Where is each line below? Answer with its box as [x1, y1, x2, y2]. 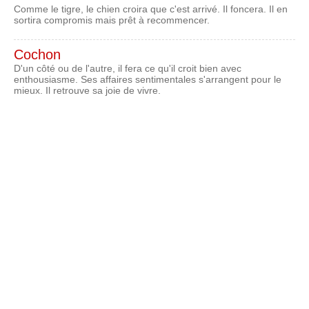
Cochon [14, 46, 61, 62]
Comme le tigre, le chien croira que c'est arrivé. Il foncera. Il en [14, 3, 288, 14]
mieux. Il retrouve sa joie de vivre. [14, 84, 161, 96]
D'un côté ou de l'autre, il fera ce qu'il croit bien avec [14, 62, 241, 74]
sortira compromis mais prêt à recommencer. [14, 14, 210, 26]
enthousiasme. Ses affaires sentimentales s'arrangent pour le [14, 73, 281, 85]
